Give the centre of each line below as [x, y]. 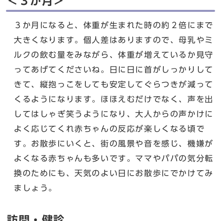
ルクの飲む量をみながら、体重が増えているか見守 [114, 55]
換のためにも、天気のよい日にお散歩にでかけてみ [114, 173]
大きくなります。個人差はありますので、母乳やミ [114, 40]
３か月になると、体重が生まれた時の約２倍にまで [114, 25]
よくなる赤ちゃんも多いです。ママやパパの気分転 [114, 159]
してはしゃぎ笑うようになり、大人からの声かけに [114, 114]
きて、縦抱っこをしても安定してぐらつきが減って [114, 85]
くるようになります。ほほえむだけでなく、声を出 [114, 99]
